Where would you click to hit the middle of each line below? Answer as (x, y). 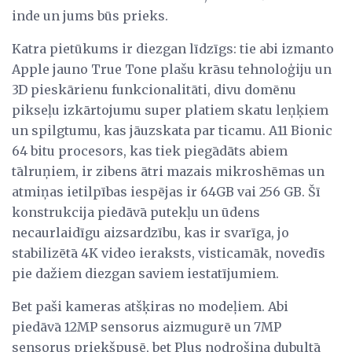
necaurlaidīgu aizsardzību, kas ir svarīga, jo (150, 232)
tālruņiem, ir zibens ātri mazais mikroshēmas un (168, 171)
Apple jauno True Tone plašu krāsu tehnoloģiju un (172, 69)
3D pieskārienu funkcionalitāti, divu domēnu (154, 89)
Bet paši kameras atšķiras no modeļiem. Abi (150, 306)
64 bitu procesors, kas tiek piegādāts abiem (150, 150)
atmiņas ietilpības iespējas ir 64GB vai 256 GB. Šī (166, 191)
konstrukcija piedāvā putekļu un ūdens (136, 212)
